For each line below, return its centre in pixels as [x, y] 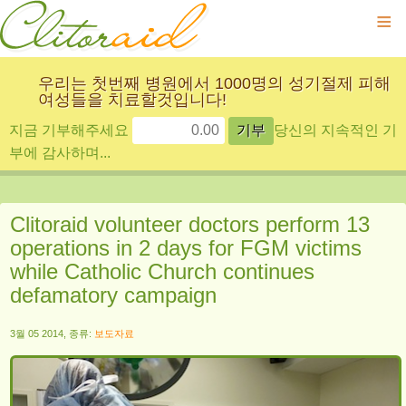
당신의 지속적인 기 [335, 130]
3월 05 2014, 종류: [52, 333]
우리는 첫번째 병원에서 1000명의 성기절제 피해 [214, 83]
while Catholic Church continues [162, 271]
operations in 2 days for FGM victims [186, 248]
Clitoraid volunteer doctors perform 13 [190, 224]
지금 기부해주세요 [71, 130]
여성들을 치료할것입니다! [132, 100]
